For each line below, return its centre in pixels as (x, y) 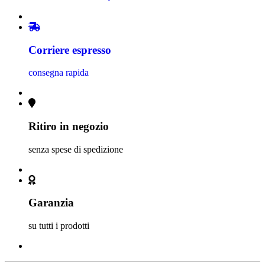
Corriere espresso (70, 50)
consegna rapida (59, 73)
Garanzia (51, 203)
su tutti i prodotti (59, 226)
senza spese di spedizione (76, 149)
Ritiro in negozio (69, 126)
